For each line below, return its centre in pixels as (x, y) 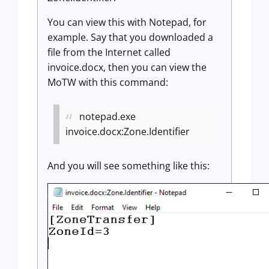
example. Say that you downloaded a (130, 37)
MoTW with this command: (108, 82)
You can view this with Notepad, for (127, 22)
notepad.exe (107, 116)
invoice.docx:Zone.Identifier (128, 131)
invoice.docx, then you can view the (127, 67)
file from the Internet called (109, 52)
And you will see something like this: (128, 166)
